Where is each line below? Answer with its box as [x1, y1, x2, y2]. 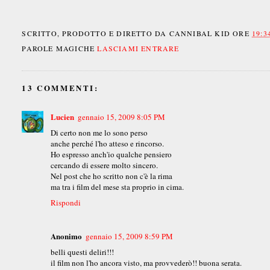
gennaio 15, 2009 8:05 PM [78, 111, 166, 123]
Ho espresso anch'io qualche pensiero [51, 149, 172, 160]
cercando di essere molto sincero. [51, 160, 159, 171]
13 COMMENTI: [22, 82, 99, 94]
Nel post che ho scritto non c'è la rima [51, 171, 173, 182]
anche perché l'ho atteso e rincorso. [51, 138, 165, 149]
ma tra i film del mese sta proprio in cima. [51, 181, 184, 193]
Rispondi [51, 197, 81, 209]
